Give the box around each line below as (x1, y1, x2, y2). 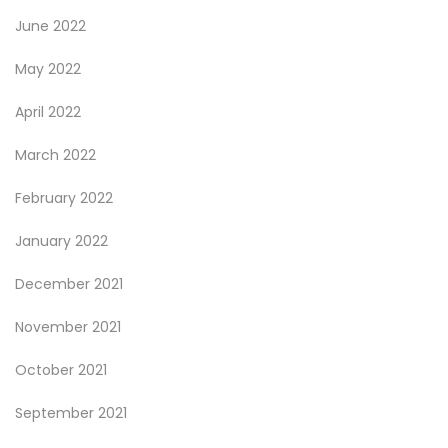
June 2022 (15, 16, 86, 36)
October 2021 (15, 360, 107, 380)
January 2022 (15, 231, 108, 251)
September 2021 (15, 403, 127, 423)
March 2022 (15, 145, 96, 165)
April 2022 (15, 102, 81, 122)
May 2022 (15, 59, 81, 79)
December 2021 (15, 274, 123, 294)
